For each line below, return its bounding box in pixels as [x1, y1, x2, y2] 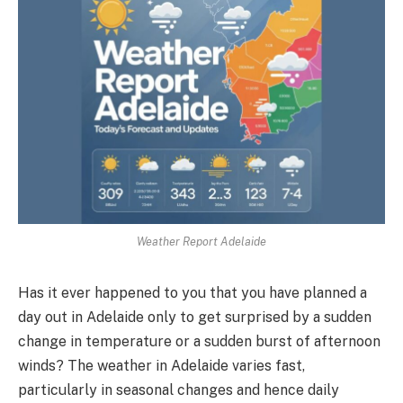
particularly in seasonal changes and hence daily [18, 381, 339, 399]
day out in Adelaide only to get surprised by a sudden [18, 308, 372, 326]
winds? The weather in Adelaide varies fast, [18, 356, 305, 374]
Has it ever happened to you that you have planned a [18, 283, 367, 301]
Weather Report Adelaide [137, 234, 266, 248]
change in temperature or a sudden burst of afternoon [18, 332, 381, 350]
